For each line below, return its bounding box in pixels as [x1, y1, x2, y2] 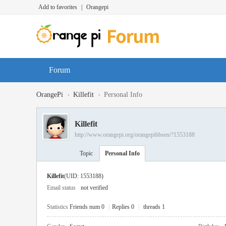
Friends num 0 [70, 203, 104, 210]
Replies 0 [112, 203, 134, 210]
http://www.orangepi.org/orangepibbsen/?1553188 [75, 131, 195, 138]
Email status [47, 184, 76, 191]
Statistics [47, 203, 68, 210]
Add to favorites [38, 4, 77, 11]
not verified [81, 184, 108, 191]
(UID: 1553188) [64, 173, 103, 180]
